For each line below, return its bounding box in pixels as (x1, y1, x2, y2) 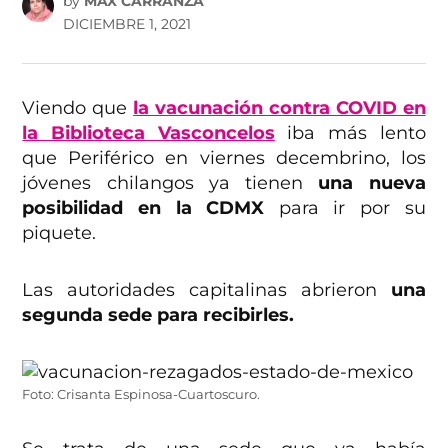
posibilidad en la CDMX (22, 197, 265, 220)
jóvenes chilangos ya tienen (22, 172, 304, 195)
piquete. (22, 222, 97, 245)
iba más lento (274, 122, 426, 145)
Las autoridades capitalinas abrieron (22, 279, 391, 302)
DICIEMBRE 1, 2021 (62, 15, 191, 34)
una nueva (303, 172, 426, 195)
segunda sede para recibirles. (22, 304, 295, 327)
